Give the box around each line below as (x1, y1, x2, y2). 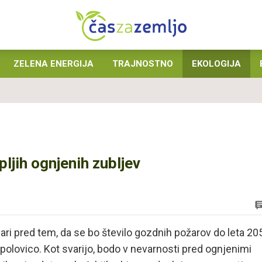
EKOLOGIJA (192, 58, 241, 69)
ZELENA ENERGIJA (13, 58, 94, 69)
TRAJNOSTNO (112, 58, 173, 69)
